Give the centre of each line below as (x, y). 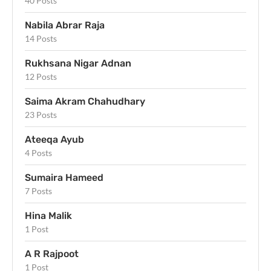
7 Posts (38, 191)
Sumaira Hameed (64, 178)
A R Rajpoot (52, 254)
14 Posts (41, 39)
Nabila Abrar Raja (65, 25)
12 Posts (41, 77)
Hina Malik (48, 216)
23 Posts (41, 115)
